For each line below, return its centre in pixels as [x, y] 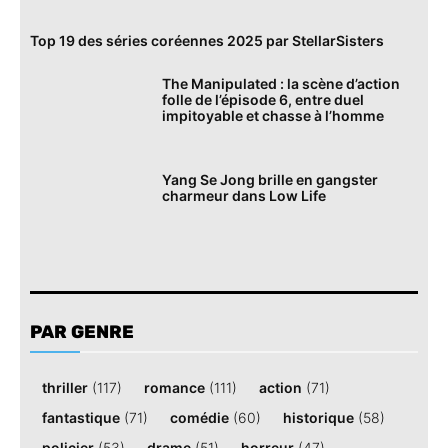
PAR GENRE [82, 331]
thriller [65, 387]
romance [174, 387]
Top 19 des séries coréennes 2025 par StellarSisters [207, 40]
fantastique [81, 417]
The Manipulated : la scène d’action [281, 83]
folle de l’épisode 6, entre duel [263, 99]
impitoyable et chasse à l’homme [273, 115]
